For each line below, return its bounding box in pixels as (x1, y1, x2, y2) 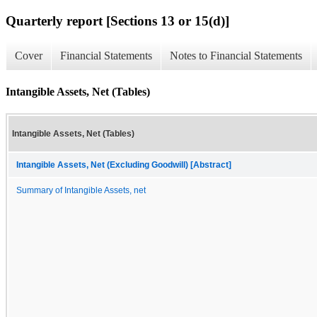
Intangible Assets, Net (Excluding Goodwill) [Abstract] (16, 160, 231, 169)
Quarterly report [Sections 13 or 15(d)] (6, 13, 229, 28)
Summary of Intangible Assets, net (16, 185, 146, 195)
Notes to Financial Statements (170, 50, 302, 62)
